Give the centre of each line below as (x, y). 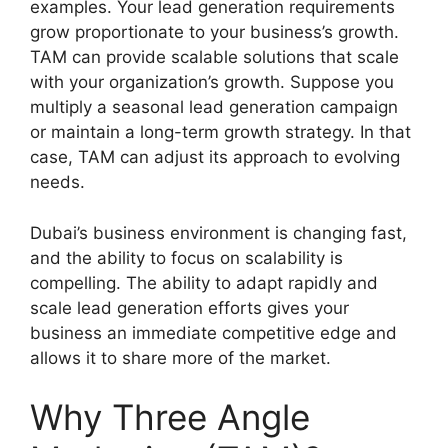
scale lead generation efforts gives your (189, 307)
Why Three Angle (170, 417)
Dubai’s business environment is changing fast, (218, 232)
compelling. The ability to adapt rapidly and (204, 282)
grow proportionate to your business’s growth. (214, 32)
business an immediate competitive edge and (213, 332)
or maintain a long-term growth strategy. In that (220, 132)
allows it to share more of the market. (180, 357)
